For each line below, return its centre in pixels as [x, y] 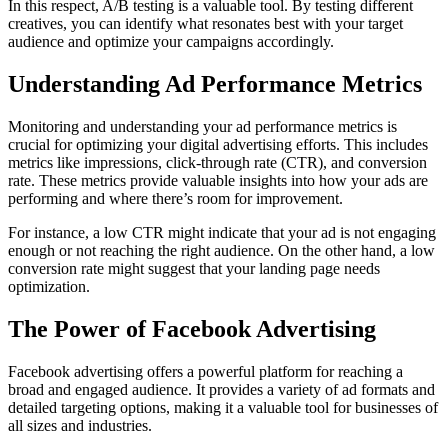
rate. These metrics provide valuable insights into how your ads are [218, 181]
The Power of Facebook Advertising [192, 328]
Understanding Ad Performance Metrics [215, 84]
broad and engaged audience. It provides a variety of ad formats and [221, 389]
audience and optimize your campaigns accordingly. [171, 42]
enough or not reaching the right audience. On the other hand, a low [221, 251]
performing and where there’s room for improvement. [175, 199]
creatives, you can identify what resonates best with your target [205, 24]
